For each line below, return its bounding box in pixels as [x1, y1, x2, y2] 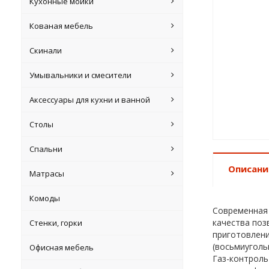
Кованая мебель [29, 20, 94, 31]
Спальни [29, 144, 63, 154]
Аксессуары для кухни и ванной [29, 94, 151, 105]
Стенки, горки [29, 217, 83, 228]
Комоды [29, 193, 61, 204]
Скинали [29, 45, 62, 56]
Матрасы [29, 168, 65, 179]
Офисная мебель [29, 242, 94, 253]
